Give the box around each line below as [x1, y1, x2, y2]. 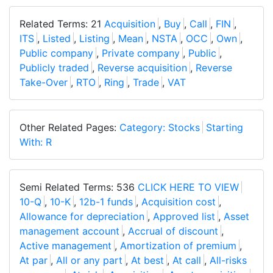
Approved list [153, 210, 215, 223]
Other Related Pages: [19, 121, 119, 134]
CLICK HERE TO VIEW [138, 181, 239, 194]
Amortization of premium [120, 239, 236, 252]
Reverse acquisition [97, 62, 187, 74]
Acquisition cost [141, 196, 216, 208]
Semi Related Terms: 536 [19, 181, 138, 194]
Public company [19, 47, 93, 60]
